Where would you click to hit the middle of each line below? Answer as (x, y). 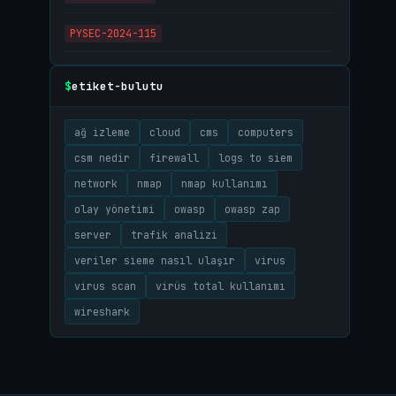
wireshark (102, 312)
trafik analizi (174, 235)
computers (266, 132)
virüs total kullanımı (221, 286)
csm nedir (102, 158)
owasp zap (252, 209)
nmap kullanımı (225, 183)
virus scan (105, 286)
